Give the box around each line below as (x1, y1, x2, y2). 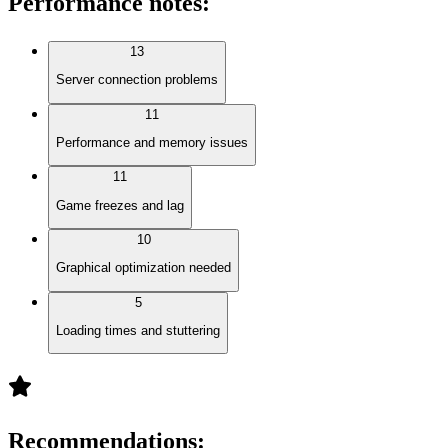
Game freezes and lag (56, 197, 184, 213)
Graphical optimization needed (56, 260, 231, 276)
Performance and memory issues (56, 135, 248, 151)
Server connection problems (56, 72, 218, 88)
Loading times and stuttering (56, 323, 220, 339)
